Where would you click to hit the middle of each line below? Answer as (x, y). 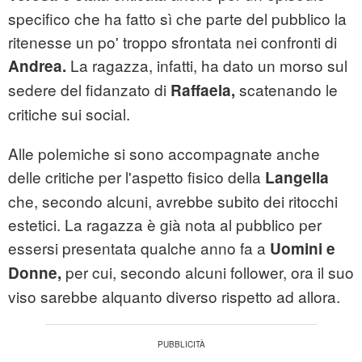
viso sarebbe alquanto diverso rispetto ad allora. (174, 297)
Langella (297, 178)
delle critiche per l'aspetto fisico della (137, 177)
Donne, (37, 273)
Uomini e (303, 249)
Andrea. (39, 66)
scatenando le (288, 90)
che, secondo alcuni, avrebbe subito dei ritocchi (173, 201)
